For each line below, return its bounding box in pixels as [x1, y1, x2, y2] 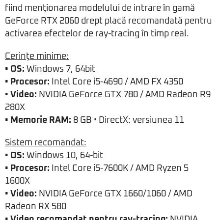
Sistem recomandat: [5, 138, 86, 148]
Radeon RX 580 [5, 202, 66, 212]
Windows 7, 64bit [25, 65, 95, 74]
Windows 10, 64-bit [25, 151, 103, 161]
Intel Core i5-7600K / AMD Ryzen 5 [50, 164, 189, 173]
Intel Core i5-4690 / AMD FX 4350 [50, 78, 183, 87]
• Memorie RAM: [5, 116, 71, 125]
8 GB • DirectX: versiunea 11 [71, 116, 184, 125]
